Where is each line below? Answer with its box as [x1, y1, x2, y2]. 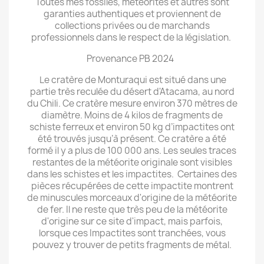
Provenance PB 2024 [87, 52, 177, 65]
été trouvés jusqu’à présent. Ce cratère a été [38, 133, 226, 145]
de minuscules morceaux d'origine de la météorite [27, 192, 237, 204]
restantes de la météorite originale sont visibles [32, 156, 232, 169]
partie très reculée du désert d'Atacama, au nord [29, 85, 235, 98]
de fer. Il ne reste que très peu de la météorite [37, 203, 227, 216]
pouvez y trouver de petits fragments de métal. [32, 239, 232, 251]
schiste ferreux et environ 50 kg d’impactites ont [29, 121, 235, 133]
